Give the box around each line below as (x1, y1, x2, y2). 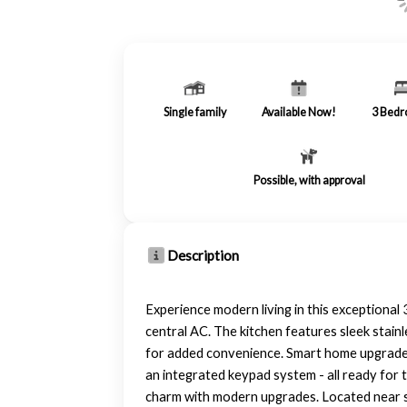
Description (167, 247, 239, 263)
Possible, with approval (253, 174, 365, 187)
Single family (163, 105, 226, 119)
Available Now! (261, 105, 336, 119)
